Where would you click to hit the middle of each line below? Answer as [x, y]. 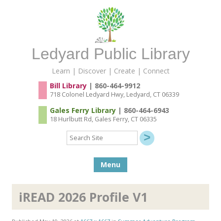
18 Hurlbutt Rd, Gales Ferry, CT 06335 [103, 119]
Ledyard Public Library [110, 54]
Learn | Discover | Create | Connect [110, 71]
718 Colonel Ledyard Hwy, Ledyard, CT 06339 [114, 94]
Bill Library [68, 85]
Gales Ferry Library [83, 110]
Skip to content [151, 161]
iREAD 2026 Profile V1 [83, 197]
